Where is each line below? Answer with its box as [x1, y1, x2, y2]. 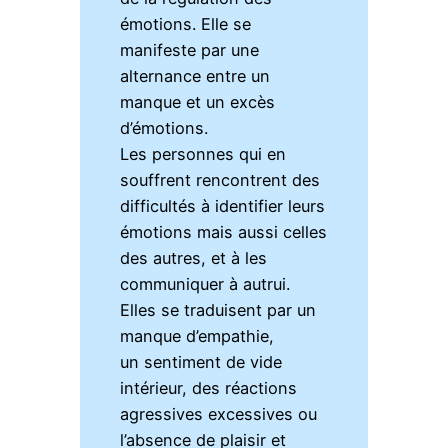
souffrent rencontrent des [120, 170, 321, 191]
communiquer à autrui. [120, 274, 291, 295]
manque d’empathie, [120, 326, 275, 347]
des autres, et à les [120, 248, 268, 269]
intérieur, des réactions [120, 378, 298, 399]
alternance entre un [120, 66, 271, 87]
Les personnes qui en [120, 144, 287, 165]
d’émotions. [120, 118, 209, 139]
